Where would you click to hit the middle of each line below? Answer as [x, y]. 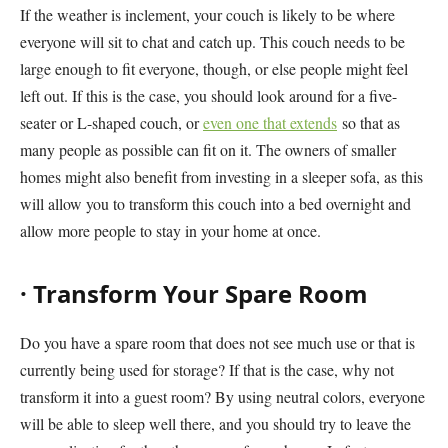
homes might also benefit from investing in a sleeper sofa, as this [221, 176]
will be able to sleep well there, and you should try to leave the [215, 423]
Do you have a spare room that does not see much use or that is [217, 342]
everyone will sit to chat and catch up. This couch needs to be [212, 41]
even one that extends [270, 122]
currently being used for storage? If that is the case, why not [207, 369]
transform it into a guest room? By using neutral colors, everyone [222, 396]
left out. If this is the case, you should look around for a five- [208, 95]
